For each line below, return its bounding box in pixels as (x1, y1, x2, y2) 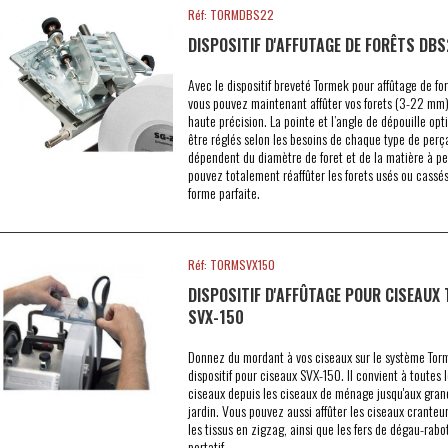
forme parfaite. (187, 182, 260, 203)
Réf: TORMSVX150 (187, 256, 275, 273)
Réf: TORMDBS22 (187, 6, 274, 23)
